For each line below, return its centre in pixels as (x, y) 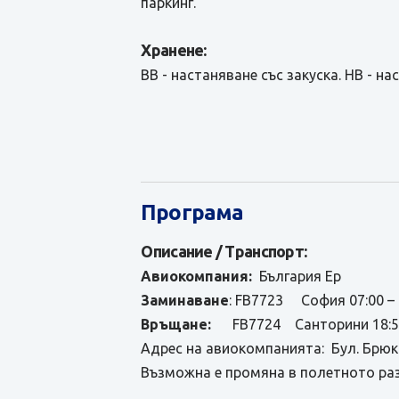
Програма (192, 212)
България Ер (301, 276)
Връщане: (176, 324)
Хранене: (174, 50)
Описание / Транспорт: (224, 251)
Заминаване (185, 300)
